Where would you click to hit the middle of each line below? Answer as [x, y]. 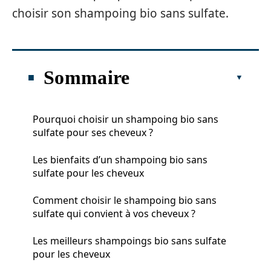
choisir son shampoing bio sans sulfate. [120, 13]
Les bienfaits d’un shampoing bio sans [120, 159]
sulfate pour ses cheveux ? [93, 132]
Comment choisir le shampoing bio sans [125, 200]
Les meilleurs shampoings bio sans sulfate [129, 240]
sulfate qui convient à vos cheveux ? [114, 213]
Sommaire [87, 77]
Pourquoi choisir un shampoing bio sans [126, 119]
